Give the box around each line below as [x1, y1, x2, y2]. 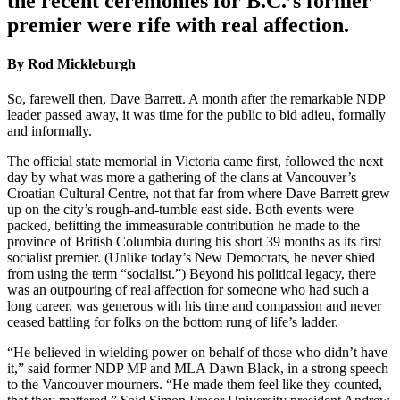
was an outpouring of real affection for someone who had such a [7, 282, 369, 298]
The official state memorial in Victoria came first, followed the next [7, 154, 383, 170]
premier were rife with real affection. [7, 12, 349, 37]
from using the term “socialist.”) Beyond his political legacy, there [7, 266, 376, 282]
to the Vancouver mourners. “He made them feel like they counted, [7, 377, 382, 393]
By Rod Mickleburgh [7, 56, 136, 72]
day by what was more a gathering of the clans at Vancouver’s [7, 170, 356, 186]
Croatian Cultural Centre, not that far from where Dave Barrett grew [7, 186, 390, 202]
